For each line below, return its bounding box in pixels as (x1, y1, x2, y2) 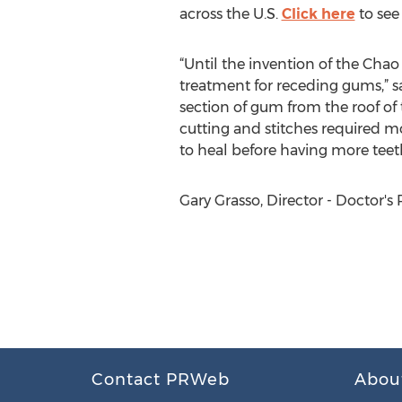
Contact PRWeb (92, 370, 230, 389)
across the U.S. (179, 5, 282, 22)
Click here (281, 5, 355, 22)
